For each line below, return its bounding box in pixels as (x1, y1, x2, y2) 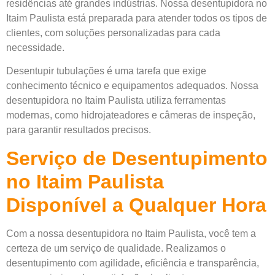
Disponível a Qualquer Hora (6, 193, 266, 216)
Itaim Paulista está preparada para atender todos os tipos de (6, 13, 267, 24)
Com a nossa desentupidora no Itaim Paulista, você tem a (6, 228, 256, 239)
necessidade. (6, 42, 64, 53)
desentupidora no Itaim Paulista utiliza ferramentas (6, 95, 226, 106)
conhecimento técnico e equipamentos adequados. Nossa (6, 80, 258, 91)
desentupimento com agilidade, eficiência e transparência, (6, 257, 259, 268)
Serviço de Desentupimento (6, 147, 268, 169)
